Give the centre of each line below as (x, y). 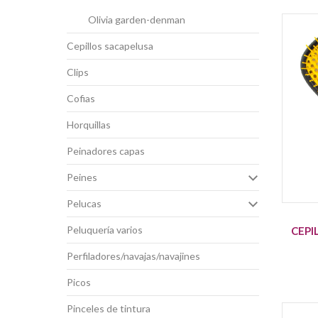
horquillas (92, 124)
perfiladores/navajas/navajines (136, 256)
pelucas (87, 203)
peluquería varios (108, 229)
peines (85, 177)
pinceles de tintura (111, 308)
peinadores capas (109, 150)
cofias (84, 98)
